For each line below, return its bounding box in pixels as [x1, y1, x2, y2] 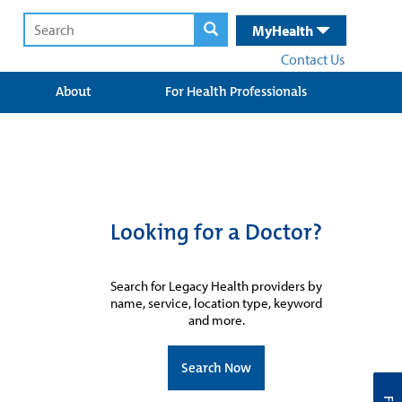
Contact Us [281, 50, 345, 68]
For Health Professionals [165, 83, 307, 100]
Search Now [181, 358, 251, 377]
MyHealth [252, 22, 316, 39]
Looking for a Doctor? [110, 217, 322, 247]
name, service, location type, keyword [110, 293, 322, 311]
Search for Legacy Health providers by [110, 276, 322, 294]
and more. [188, 310, 245, 328]
